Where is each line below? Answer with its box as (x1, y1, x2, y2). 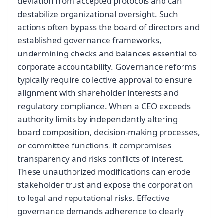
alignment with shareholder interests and (18, 87, 179, 98)
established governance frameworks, (18, 34, 162, 46)
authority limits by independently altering (18, 113, 178, 125)
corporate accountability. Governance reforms (18, 60, 196, 72)
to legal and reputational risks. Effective (18, 192, 170, 203)
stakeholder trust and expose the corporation (18, 179, 193, 190)
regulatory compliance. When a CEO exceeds (18, 100, 191, 111)
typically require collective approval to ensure (18, 73, 192, 85)
